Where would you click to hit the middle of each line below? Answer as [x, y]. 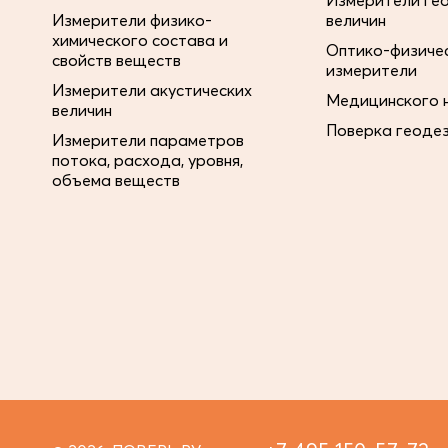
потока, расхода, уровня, [147, 160]
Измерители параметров [148, 140]
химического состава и [140, 40]
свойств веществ [116, 60]
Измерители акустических [152, 90]
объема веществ [116, 180]
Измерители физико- [132, 20]
